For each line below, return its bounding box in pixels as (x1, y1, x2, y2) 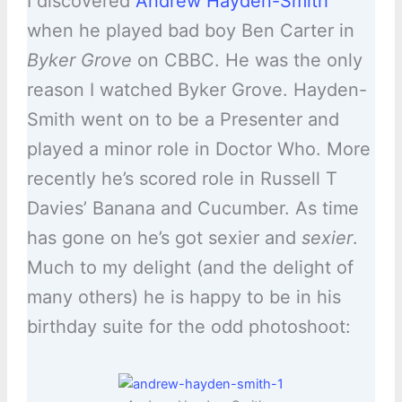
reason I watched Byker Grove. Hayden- (26, 79, 367, 101)
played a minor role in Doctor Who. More (26, 138, 371, 161)
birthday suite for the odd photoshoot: (26, 316, 351, 338)
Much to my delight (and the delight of (26, 257, 354, 279)
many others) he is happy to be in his (26, 286, 341, 309)
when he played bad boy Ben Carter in (26, 20, 354, 42)
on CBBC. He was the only (131, 49, 363, 72)
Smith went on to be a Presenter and (26, 109, 339, 131)
